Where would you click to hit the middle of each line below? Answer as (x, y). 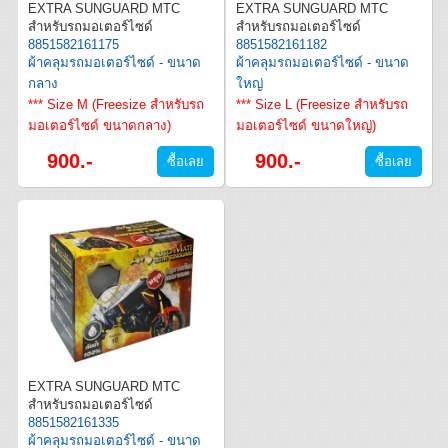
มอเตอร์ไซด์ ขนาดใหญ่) (306, 125)
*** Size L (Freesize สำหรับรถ (322, 104)
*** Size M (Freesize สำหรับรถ (116, 104)
